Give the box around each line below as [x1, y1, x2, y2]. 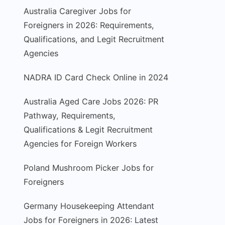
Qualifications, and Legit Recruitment [23, 34, 164, 44]
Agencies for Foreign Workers [23, 139, 137, 149]
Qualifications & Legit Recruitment [23, 125, 153, 135]
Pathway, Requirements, [23, 110, 116, 121]
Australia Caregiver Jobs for [23, 6, 131, 16]
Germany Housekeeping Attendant [23, 201, 154, 211]
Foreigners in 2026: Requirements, [23, 20, 154, 30]
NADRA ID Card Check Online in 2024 [23, 72, 168, 82]
